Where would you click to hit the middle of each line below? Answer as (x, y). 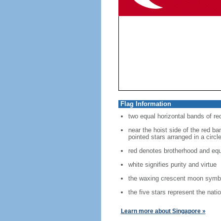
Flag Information (146, 104)
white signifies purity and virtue (172, 165)
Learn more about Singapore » (163, 211)
